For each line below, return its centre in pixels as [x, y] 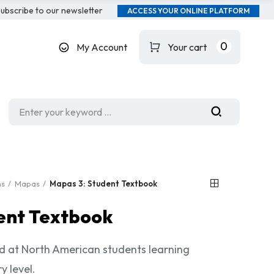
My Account [102, 47]
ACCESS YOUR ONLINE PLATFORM [188, 11]
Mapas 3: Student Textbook [103, 183]
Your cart [187, 47]
